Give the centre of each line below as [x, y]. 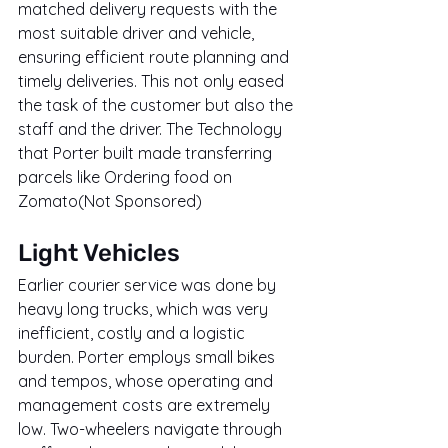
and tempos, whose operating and [147, 381]
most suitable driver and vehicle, [138, 33]
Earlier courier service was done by [149, 285]
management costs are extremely [146, 405]
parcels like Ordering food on [127, 177]
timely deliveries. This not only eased [153, 81]
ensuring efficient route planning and [155, 57]
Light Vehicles [99, 253]
